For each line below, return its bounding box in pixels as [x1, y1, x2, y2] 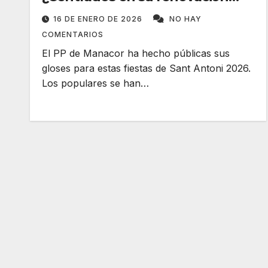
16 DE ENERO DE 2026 [53, 14, 145, 23]
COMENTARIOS [42, 30, 103, 39]
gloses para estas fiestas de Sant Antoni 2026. [42, 62, 251, 74]
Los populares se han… [42, 77, 149, 89]
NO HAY [169, 14, 202, 23]
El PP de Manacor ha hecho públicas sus [42, 47, 230, 59]
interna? [42, 4, 96, 20]
